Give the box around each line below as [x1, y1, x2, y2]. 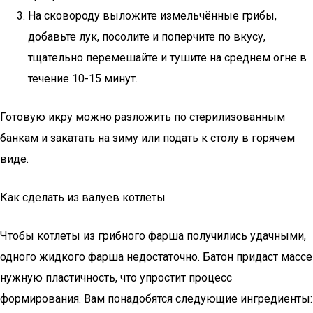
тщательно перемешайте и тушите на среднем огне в [28, 51, 307, 64]
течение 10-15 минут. [28, 72, 138, 85]
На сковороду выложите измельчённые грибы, [28, 9, 277, 22]
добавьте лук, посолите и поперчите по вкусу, [28, 30, 265, 43]
